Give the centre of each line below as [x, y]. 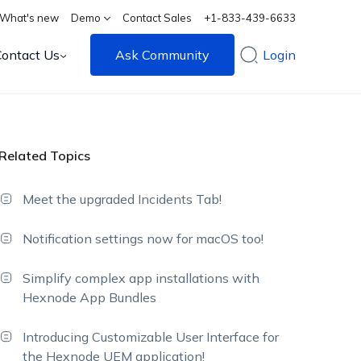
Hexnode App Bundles [90, 297]
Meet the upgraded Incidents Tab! [122, 199]
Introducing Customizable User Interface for [151, 337]
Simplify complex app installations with [141, 278]
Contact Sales [158, 18]
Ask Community [163, 55]
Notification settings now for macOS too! [143, 239]
